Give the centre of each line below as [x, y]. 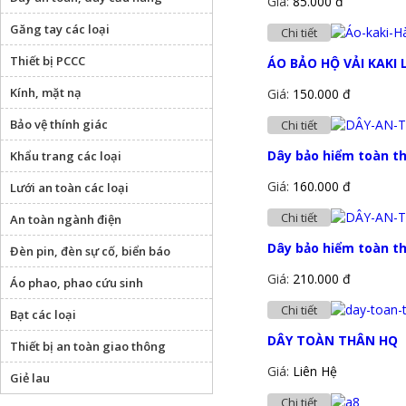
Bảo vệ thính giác [59, 124]
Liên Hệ [315, 371]
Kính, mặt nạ [46, 92]
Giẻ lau [30, 378]
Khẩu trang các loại [66, 156]
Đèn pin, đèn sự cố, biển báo [90, 251]
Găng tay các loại [60, 29]
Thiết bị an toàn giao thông [88, 346]
